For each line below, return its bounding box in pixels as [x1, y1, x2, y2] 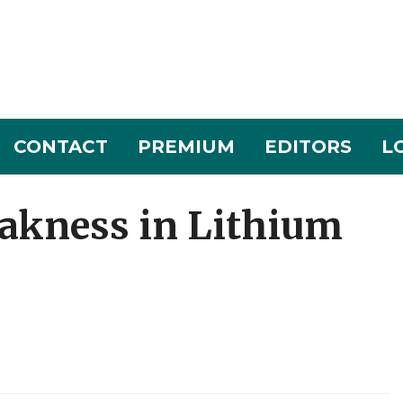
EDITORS [264, 136, 352, 158]
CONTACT [13, 136, 108, 158]
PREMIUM [137, 136, 235, 158]
